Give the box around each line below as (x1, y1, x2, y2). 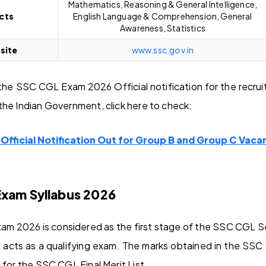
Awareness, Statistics (120, 22, 205, 33)
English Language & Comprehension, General (73, 10, 252, 21)
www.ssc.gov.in (131, 44, 194, 55)
